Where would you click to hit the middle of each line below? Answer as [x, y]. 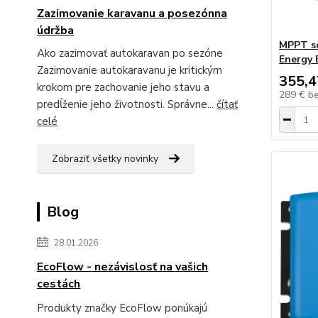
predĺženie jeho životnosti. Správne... [127, 104]
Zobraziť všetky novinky [105, 159]
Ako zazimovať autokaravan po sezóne [133, 53]
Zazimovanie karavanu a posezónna [132, 13]
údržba [55, 31]
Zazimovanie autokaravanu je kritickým [130, 70]
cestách [59, 284]
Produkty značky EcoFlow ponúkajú [122, 308]
